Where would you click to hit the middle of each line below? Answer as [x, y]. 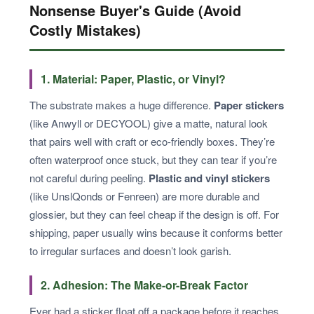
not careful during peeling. [89, 177]
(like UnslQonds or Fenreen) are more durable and [144, 196]
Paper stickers [249, 105]
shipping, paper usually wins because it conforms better [156, 232]
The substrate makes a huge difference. [122, 104]
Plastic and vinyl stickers [209, 178]
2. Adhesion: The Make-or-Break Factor [144, 285]
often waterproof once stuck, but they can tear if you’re [153, 159]
